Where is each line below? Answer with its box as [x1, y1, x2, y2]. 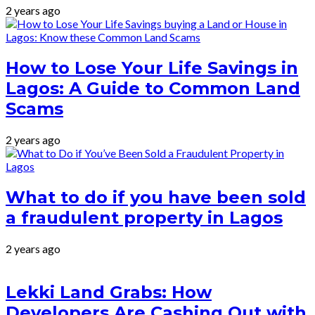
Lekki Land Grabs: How [6, 282, 212, 303]
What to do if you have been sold [6, 186, 306, 207]
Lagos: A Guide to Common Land [6, 77, 300, 98]
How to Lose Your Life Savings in [6, 57, 298, 78]
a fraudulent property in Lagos [6, 207, 283, 228]
